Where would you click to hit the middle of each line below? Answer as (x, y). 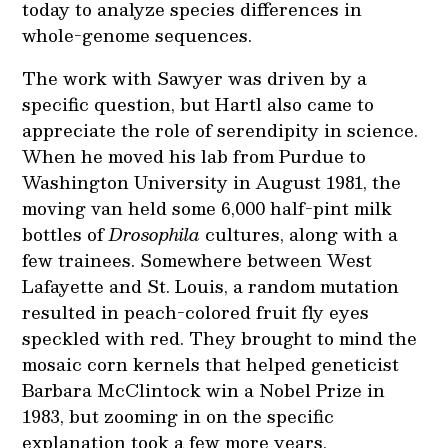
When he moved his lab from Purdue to (194, 155)
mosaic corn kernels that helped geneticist (211, 363)
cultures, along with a (302, 233)
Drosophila (157, 233)
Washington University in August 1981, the (212, 181)
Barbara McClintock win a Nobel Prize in (204, 389)
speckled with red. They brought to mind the (220, 337)
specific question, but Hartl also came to (198, 103)
